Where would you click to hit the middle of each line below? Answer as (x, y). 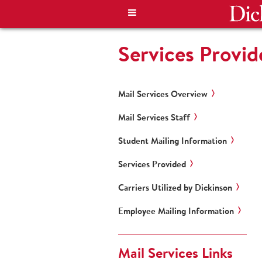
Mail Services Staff (154, 117)
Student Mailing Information (173, 141)
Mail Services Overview (163, 94)
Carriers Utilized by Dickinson (175, 187)
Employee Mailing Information (176, 211)
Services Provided (152, 164)
